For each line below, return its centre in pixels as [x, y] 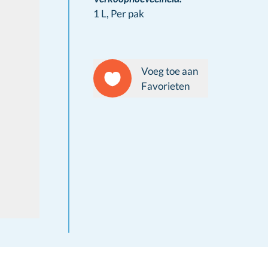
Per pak [127, 13]
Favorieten [165, 86]
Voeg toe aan [170, 71]
